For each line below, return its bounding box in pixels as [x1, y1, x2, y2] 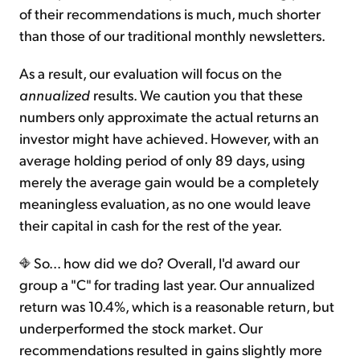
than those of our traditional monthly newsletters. [19, 26, 325, 45]
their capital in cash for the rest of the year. [19, 215, 282, 235]
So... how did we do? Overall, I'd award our [31, 253, 300, 272]
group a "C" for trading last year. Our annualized [19, 275, 315, 294]
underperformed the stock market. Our [19, 318, 263, 337]
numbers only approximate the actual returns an [19, 107, 319, 126]
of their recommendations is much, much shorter [19, 4, 321, 23]
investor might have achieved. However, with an [19, 129, 319, 148]
